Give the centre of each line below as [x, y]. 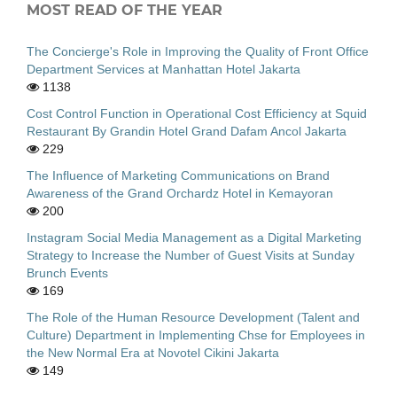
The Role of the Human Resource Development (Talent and [193, 317]
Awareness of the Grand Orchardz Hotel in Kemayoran [180, 193]
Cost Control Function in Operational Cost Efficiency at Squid [197, 113]
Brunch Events [67, 272]
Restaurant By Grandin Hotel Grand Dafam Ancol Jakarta [187, 131]
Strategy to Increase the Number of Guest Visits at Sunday [191, 255]
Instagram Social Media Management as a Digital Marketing [194, 237]
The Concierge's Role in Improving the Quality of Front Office [198, 51]
